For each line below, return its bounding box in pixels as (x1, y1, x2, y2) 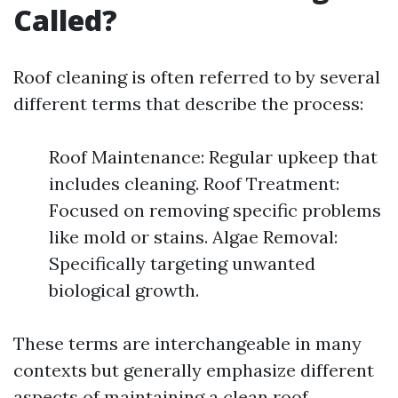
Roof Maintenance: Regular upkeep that (49, 146, 378, 168)
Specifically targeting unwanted (49, 252, 315, 275)
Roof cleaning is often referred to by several (13, 66, 380, 88)
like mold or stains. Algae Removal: (49, 226, 338, 248)
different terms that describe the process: (13, 92, 363, 115)
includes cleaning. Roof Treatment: (49, 172, 339, 195)
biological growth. (49, 279, 199, 301)
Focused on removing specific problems (49, 199, 381, 221)
